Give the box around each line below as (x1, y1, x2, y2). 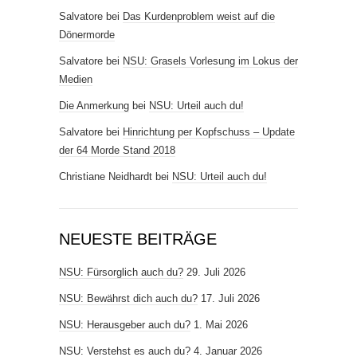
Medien (59, 73, 92, 86)
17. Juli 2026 (201, 292, 260, 305)
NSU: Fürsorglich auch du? (59, 266, 183, 279)
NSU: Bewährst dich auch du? (59, 292, 198, 305)
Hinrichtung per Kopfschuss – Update (123, 126, 295, 139)
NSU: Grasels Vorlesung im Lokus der (123, 55, 298, 68)
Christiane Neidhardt (59, 171, 152, 183)
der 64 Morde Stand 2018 (59, 144, 175, 157)
